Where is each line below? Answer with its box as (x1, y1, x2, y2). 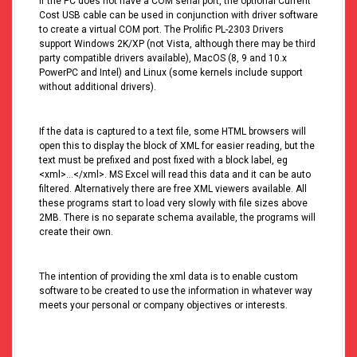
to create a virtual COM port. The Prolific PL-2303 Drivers (39, 24, 284, 36)
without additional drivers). (39, 81, 156, 93)
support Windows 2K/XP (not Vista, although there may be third (39, 38, 316, 50)
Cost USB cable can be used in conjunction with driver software (39, 10, 318, 22)
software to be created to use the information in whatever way (39, 285, 312, 297)
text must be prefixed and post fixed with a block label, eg (39, 155, 288, 167)
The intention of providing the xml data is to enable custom (39, 271, 298, 283)
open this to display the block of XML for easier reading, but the (39, 140, 315, 152)
